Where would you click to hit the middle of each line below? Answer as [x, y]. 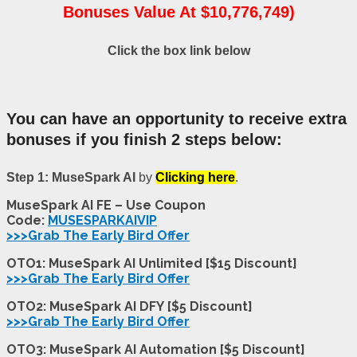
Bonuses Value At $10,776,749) [178, 12]
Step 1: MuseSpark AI [73, 178]
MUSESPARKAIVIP [102, 221]
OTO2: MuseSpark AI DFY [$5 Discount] [129, 307]
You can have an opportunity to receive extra [177, 118]
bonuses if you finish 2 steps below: [144, 139]
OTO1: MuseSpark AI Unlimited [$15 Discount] [152, 264]
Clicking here [195, 178]
